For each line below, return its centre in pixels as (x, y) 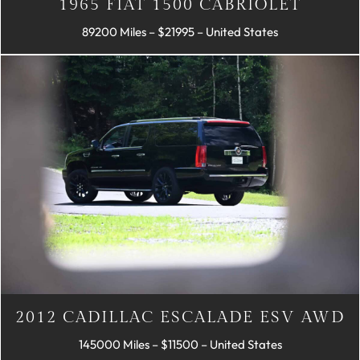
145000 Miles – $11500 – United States (180, 345)
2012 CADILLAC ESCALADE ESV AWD (180, 318)
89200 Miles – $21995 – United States (180, 32)
